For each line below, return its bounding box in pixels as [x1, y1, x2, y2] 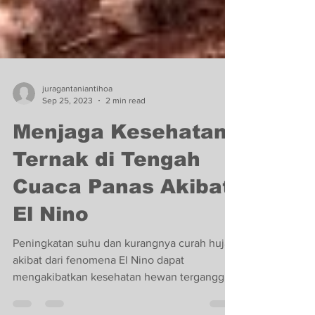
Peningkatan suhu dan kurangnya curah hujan [13, 264, 236, 276]
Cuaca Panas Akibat [13, 203, 231, 225]
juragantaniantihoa [42, 111, 112, 121]
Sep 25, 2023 [42, 122, 93, 133]
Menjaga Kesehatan [13, 148, 227, 170]
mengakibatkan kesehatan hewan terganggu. [13, 298, 233, 310]
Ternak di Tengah [13, 176, 200, 198]
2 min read [105, 122, 146, 133]
